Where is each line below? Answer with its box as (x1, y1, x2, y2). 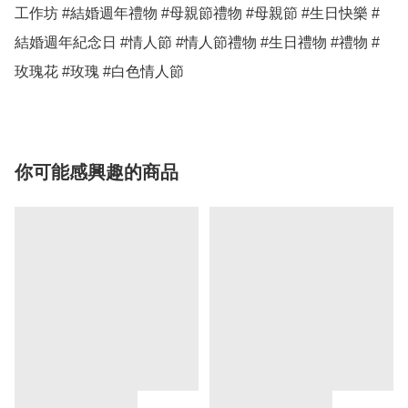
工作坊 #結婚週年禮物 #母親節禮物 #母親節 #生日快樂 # (15, 5, 380, 22)
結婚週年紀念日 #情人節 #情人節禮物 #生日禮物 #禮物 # (15, 35, 380, 51)
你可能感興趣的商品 (15, 162, 178, 183)
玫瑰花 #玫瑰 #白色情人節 (15, 64, 188, 80)
